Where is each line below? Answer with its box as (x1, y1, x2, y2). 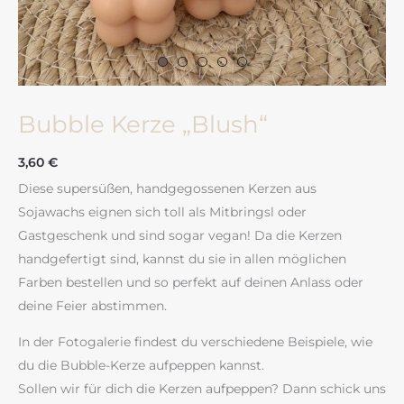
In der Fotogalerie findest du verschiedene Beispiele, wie (18, 334, 372, 351)
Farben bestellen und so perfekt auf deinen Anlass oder (18, 274, 363, 291)
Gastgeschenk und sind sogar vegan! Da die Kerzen (18, 227, 342, 244)
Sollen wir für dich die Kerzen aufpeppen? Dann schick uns (18, 381, 386, 398)
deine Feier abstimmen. (18, 298, 167, 315)
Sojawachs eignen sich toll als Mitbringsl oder (18, 204, 307, 221)
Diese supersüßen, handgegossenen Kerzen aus (18, 180, 317, 197)
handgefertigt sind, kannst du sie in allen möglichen (18, 251, 346, 268)
